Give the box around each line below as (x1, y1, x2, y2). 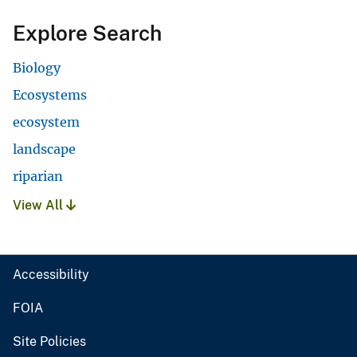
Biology (13, 60, 61, 76)
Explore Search (13, 21, 162, 46)
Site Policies (13, 334, 86, 350)
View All (13, 198, 66, 214)
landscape (13, 141, 76, 158)
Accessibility (13, 267, 89, 283)
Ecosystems (13, 87, 87, 104)
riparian (13, 168, 63, 185)
